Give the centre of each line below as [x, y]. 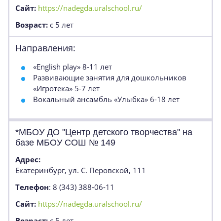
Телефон [32, 187]
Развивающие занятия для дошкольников [110, 77]
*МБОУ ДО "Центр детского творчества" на [104, 132]
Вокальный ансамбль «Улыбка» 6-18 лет [106, 99]
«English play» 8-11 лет [73, 67]
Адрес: [28, 159]
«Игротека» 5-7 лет [66, 88]
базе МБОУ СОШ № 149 [65, 143]
